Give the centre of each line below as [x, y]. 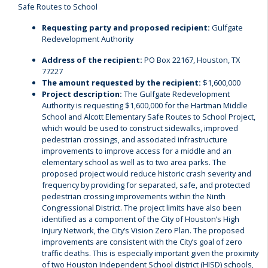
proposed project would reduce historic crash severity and [147, 173]
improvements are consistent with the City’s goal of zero [142, 242]
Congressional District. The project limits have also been [142, 208]
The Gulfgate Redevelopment [176, 94]
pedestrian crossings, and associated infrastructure [135, 139]
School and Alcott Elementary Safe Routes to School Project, [149, 117]
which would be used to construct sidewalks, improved [140, 128]
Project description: [82, 94]
